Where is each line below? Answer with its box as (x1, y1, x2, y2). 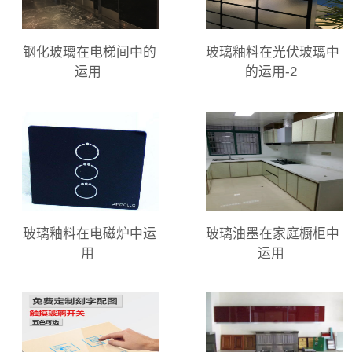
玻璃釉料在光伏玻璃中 (206, 45, 340, 60)
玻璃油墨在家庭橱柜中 (206, 225, 340, 241)
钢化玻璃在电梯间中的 (22, 45, 156, 60)
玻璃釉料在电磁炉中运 (22, 225, 156, 241)
